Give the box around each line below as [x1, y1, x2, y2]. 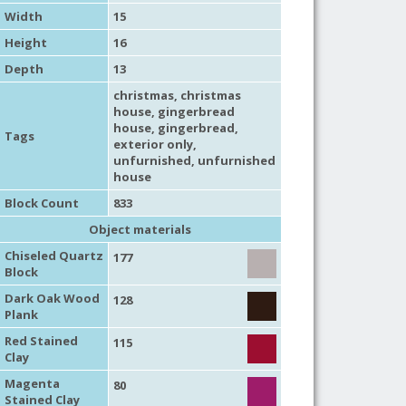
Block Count [4, 194, 79, 211]
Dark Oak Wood [4, 289, 100, 306]
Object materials [89, 220, 192, 237]
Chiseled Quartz [4, 246, 103, 264]
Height [4, 34, 47, 51]
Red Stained [4, 332, 78, 349]
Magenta [4, 374, 60, 391]
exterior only [112, 135, 193, 152]
